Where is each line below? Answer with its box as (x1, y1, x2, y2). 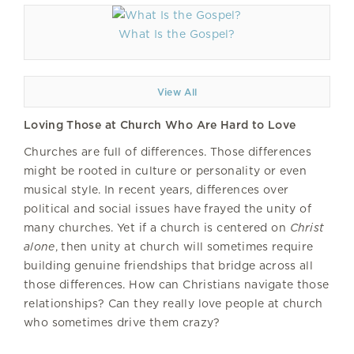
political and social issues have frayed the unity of (24, 201, 311, 215)
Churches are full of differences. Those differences (24, 145, 312, 158)
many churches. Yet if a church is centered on (24, 220, 290, 234)
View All (156, 85, 198, 98)
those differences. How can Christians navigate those (24, 277, 330, 291)
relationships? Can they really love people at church (24, 296, 323, 310)
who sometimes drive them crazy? (24, 315, 228, 329)
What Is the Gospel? (119, 27, 235, 40)
